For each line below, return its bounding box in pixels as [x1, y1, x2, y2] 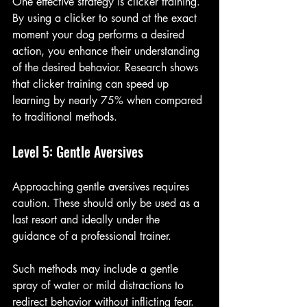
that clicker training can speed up [12, 76, 172, 91]
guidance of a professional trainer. [12, 228, 175, 243]
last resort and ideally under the [12, 212, 163, 227]
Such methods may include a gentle [12, 261, 182, 276]
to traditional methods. [12, 109, 117, 124]
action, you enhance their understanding [12, 43, 203, 58]
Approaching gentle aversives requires [12, 179, 193, 194]
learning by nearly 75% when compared [12, 93, 206, 108]
